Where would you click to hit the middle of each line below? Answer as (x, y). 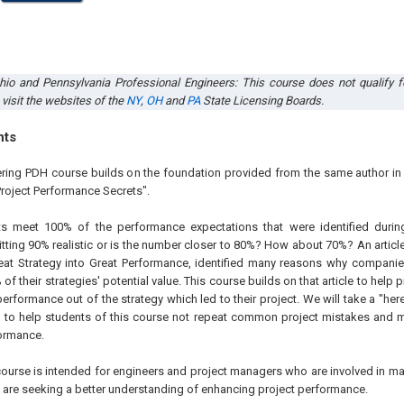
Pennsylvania (78, 83)
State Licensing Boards (260, 101)
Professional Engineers (174, 83)
